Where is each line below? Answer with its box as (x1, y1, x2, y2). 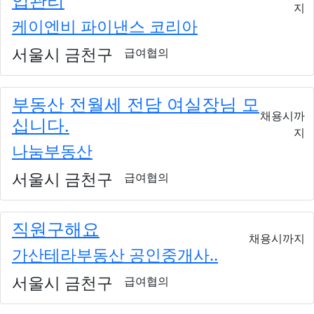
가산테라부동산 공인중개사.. (12, 243, 218, 266)
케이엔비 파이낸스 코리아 (12, 14, 198, 37)
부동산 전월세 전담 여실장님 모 (12, 91, 259, 116)
